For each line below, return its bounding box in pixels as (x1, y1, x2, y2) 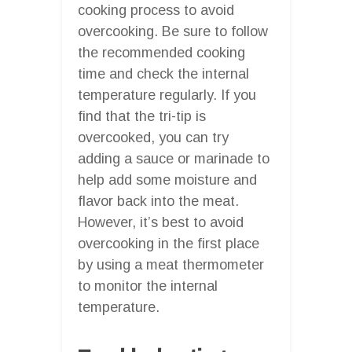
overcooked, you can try (78, 129, 229, 145)
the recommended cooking (78, 44, 245, 60)
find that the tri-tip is (78, 108, 206, 124)
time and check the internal (78, 65, 249, 82)
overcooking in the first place (78, 235, 259, 251)
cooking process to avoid (78, 2, 234, 18)
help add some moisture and (78, 171, 257, 188)
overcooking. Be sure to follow (78, 23, 268, 39)
